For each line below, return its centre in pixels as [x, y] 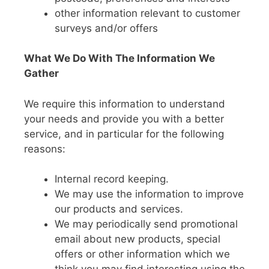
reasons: [45, 149]
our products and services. [119, 209]
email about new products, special [138, 239]
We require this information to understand [125, 104]
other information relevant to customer [147, 13]
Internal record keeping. [112, 179]
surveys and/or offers [106, 28]
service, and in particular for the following [124, 134]
